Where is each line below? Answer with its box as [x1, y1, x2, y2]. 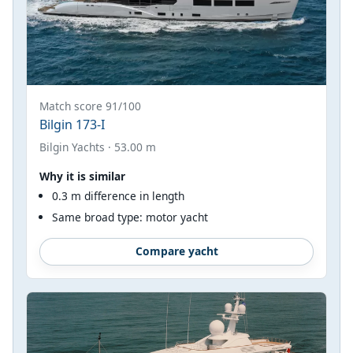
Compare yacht [135, 243, 218, 259]
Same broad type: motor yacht [52, 209, 208, 225]
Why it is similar [39, 168, 125, 184]
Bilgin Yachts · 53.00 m [39, 139, 156, 154]
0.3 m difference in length [52, 188, 184, 203]
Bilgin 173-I [39, 115, 105, 133]
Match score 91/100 [39, 98, 141, 113]
